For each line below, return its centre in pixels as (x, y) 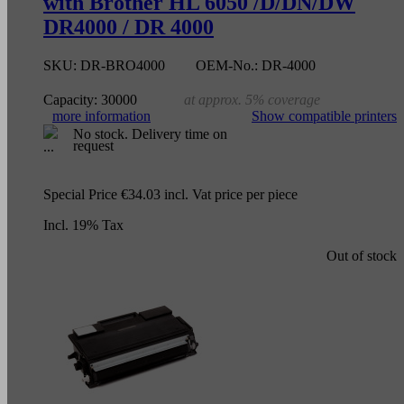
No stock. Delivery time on (150, 133)
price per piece (254, 194)
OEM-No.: (227, 65)
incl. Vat (186, 194)
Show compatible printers (324, 115)
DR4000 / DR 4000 (129, 27)
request (93, 145)
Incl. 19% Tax (83, 225)
